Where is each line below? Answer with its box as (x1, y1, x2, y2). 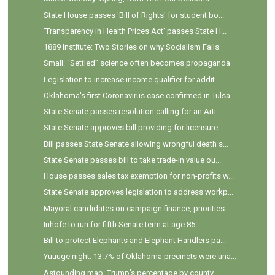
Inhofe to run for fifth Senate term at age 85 (43, 219, 195, 229)
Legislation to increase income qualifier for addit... (43, 74, 220, 84)
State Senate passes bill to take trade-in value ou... (43, 155, 221, 165)
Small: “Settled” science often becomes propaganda (43, 58, 230, 68)
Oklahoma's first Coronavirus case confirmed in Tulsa (43, 90, 230, 100)
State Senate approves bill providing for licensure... (43, 123, 223, 133)
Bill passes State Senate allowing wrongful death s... (43, 139, 228, 149)
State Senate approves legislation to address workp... (43, 187, 233, 197)
